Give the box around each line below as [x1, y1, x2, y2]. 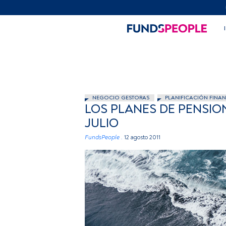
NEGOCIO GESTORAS [92, 94, 149, 101]
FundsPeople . [85, 134, 123, 141]
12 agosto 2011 [124, 134, 160, 141]
